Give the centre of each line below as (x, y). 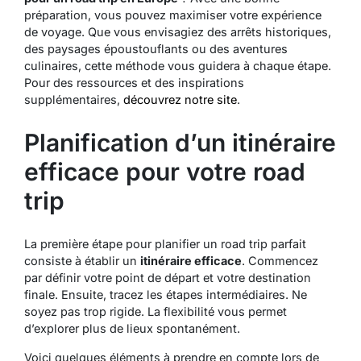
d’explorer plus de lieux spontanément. (132, 328)
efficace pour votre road (165, 171)
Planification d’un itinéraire (180, 142)
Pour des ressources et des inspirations (134, 82)
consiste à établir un (82, 260)
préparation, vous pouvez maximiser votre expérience (173, 15)
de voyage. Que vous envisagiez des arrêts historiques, (178, 31)
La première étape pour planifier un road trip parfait (165, 243)
